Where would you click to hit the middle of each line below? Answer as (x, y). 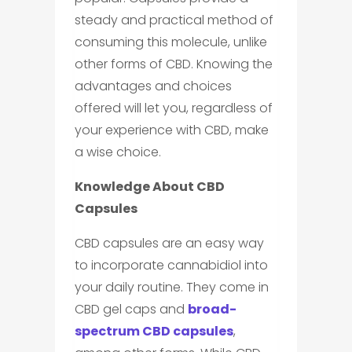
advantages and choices (153, 86)
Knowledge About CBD (149, 187)
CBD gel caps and (131, 309)
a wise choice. (117, 152)
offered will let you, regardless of (173, 108)
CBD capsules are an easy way (169, 243)
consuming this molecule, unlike (170, 42)
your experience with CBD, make (171, 130)
